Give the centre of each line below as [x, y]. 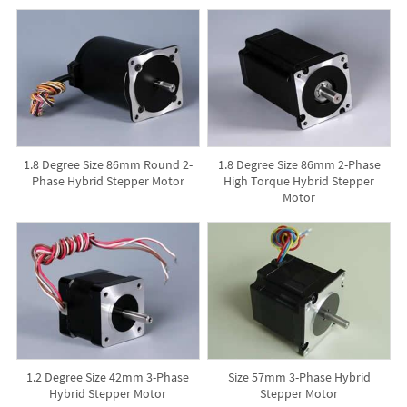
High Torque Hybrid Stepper [299, 180]
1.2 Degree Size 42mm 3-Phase [108, 377]
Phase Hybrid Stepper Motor [108, 180]
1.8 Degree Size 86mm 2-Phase [299, 164]
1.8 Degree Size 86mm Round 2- [108, 164]
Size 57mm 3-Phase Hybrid [299, 377]
